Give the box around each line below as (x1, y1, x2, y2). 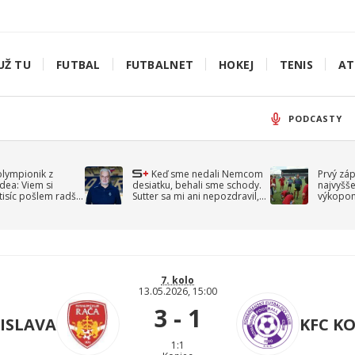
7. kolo (161, 273, 194, 287)
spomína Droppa (132, 200, 211, 214)
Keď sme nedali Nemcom (151, 167, 264, 181)
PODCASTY (288, 113, 343, 124)
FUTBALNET (125, 56, 194, 72)
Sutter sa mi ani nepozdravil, (132, 189, 260, 203)
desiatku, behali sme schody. (132, 178, 262, 192)
